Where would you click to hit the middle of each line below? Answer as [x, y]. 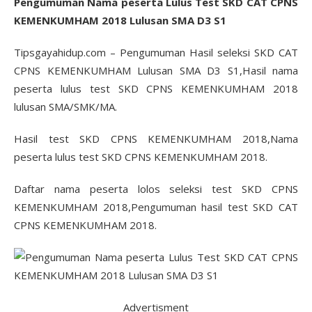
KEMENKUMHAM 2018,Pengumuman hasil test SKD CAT [156, 207]
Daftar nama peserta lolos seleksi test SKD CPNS [156, 189]
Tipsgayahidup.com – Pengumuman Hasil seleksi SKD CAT [156, 52]
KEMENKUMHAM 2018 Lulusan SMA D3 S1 [120, 20]
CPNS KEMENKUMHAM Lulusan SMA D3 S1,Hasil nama [156, 70]
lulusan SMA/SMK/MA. [65, 107]
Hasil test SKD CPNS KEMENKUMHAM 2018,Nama [156, 139]
